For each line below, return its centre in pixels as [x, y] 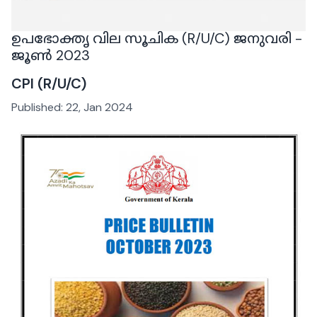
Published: [39, 108]
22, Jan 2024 [99, 108]
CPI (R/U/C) [49, 84]
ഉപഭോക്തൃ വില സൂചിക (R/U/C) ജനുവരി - [157, 39]
